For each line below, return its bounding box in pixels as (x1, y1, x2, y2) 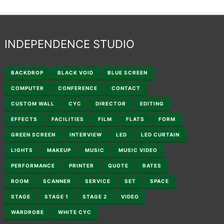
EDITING (140, 100, 164, 107)
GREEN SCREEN (11, 131, 56, 138)
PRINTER (69, 162, 94, 169)
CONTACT (111, 85, 141, 91)
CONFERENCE (58, 85, 98, 91)
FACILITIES (51, 116, 84, 122)
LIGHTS (11, 147, 33, 153)
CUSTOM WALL (11, 100, 55, 107)
